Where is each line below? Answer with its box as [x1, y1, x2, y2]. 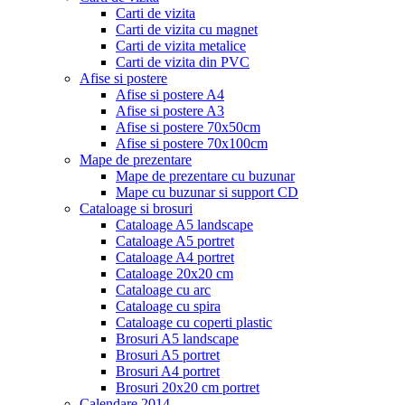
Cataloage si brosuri [80, 200, 193, 216]
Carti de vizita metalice [116, 37, 246, 53]
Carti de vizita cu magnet [116, 21, 258, 37]
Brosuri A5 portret [116, 346, 220, 363]
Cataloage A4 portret [116, 249, 234, 265]
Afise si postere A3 [116, 102, 224, 118]
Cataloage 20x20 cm [116, 265, 233, 281]
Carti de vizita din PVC [116, 53, 250, 70]
